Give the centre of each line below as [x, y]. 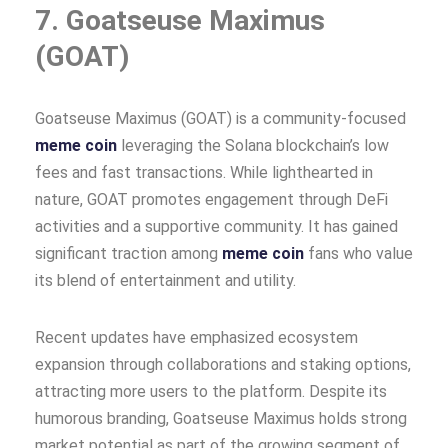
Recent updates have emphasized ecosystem [196, 337]
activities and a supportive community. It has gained [216, 226]
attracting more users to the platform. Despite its [211, 391]
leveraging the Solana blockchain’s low [253, 145]
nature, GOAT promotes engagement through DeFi [211, 199]
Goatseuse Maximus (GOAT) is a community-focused [220, 118]
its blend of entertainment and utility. [165, 280]
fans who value [358, 253]
